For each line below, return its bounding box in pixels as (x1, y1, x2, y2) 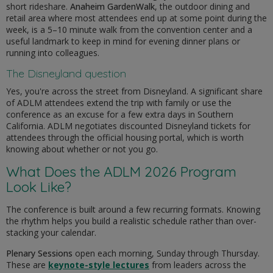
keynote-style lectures (48, 259, 149, 271)
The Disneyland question (6, 66, 126, 81)
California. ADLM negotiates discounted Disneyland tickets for (6, 120, 250, 132)
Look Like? (6, 178, 71, 196)
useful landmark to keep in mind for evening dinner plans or (6, 35, 240, 48)
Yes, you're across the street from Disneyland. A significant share (6, 85, 263, 97)
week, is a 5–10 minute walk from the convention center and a (6, 24, 252, 36)
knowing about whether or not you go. (6, 143, 158, 155)
